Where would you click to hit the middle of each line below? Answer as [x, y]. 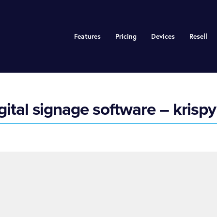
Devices [163, 36]
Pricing [126, 36]
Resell [198, 36]
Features [87, 36]
